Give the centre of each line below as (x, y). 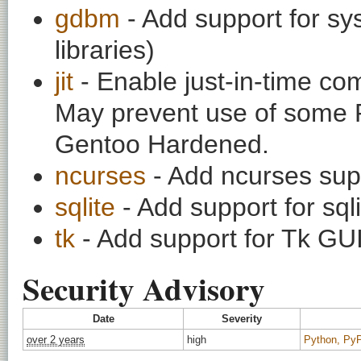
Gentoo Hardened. (162, 144)
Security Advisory (144, 288)
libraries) (105, 50)
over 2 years (56, 339)
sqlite (85, 207)
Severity (242, 318)
